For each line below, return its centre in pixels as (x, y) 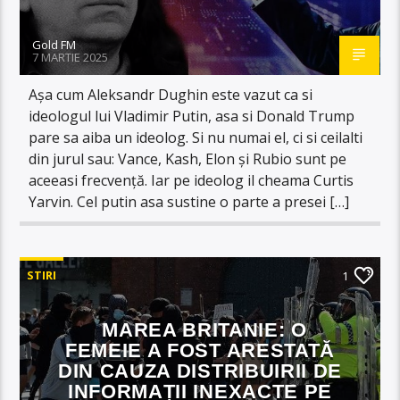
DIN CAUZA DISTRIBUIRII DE (200, 371)
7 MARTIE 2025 (71, 57)
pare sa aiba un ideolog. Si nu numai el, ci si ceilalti (196, 137)
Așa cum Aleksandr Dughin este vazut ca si (171, 94)
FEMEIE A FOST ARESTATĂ (200, 350)
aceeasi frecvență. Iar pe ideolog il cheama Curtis (192, 180)
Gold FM (54, 44)
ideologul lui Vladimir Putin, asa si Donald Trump (192, 116)
